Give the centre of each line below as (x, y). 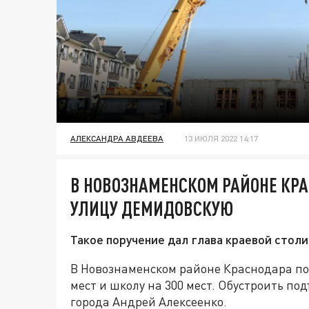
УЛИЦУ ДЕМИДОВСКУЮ (152, 209)
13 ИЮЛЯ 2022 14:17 (221, 139)
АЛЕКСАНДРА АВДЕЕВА (117, 139)
